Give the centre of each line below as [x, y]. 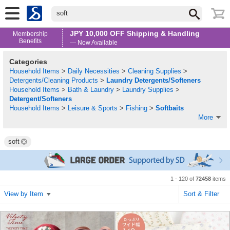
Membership [31, 34]
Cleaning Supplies [156, 71]
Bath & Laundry [92, 90]
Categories [28, 62]
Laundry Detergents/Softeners [154, 81]
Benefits [31, 41]
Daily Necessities [95, 71]
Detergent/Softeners [41, 99]
